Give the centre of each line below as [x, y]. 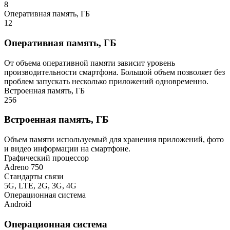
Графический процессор [46, 158]
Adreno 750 [24, 167]
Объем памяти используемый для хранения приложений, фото [114, 140]
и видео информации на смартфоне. [67, 149]
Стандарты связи [34, 177]
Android [18, 204]
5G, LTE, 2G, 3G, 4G [40, 186]
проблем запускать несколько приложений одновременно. [106, 81]
